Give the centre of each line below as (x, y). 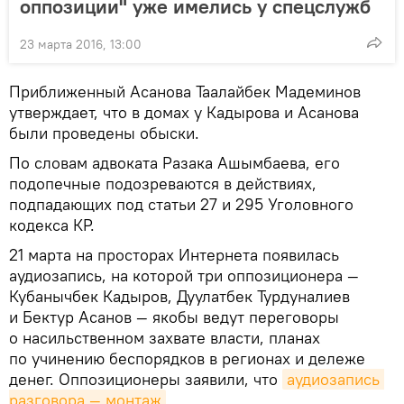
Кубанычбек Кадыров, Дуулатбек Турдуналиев (179, 296)
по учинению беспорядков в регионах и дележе (187, 358)
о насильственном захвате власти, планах (165, 337)
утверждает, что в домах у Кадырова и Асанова (184, 112)
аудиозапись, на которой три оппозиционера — (184, 275)
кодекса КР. (52, 225)
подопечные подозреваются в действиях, (163, 183)
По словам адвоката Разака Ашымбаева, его (174, 162)
